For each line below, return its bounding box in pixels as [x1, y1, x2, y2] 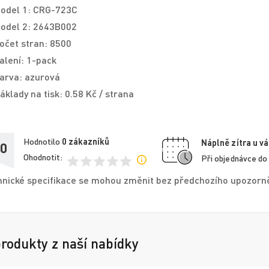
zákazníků [68, 136, 109, 147]
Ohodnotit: [23, 152, 62, 163]
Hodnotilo [23, 136, 62, 147]
